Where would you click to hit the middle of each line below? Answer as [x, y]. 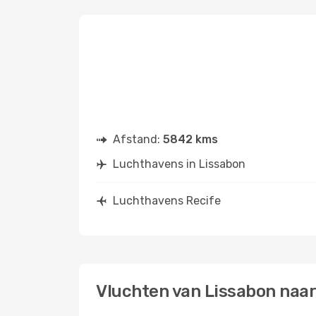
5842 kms [190, 139]
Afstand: [138, 139]
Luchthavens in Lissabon [179, 164]
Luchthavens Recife [167, 201]
